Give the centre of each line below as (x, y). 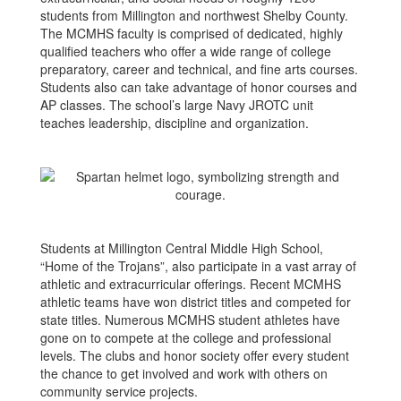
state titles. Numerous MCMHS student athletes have (190, 320)
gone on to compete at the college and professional (186, 337)
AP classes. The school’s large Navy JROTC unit (177, 105)
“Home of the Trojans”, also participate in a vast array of (198, 266)
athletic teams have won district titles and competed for (196, 302)
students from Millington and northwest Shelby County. (194, 15)
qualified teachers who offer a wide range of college (186, 51)
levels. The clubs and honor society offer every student (195, 355)
